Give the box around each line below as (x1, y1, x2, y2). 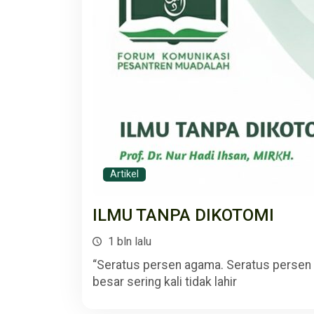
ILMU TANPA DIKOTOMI (93, 205, 274, 225)
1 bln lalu (105, 235, 151, 248)
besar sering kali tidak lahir (93, 275, 237, 289)
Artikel (110, 168, 139, 180)
